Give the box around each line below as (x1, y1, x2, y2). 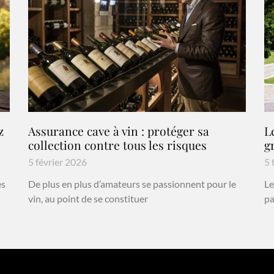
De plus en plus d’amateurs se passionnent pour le (28, 177, 236, 190)
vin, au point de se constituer (28, 192, 148, 204)
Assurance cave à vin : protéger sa (28, 122, 209, 139)
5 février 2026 (28, 155, 87, 168)
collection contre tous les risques (28, 136, 207, 153)
